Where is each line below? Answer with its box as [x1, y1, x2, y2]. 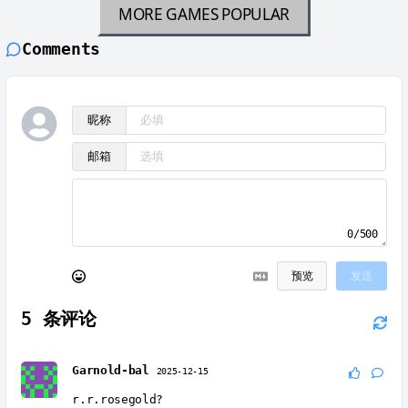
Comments [22, 39, 100, 59]
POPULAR [221, 4, 291, 25]
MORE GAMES [117, 4, 219, 25]
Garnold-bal [72, 363, 149, 378]
